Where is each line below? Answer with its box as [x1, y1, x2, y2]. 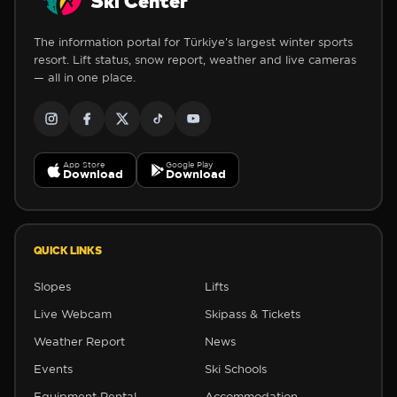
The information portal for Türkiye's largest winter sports [33, 35, 353, 49]
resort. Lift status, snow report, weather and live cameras [33, 53, 356, 66]
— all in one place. [33, 71, 136, 84]
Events [33, 362, 73, 376]
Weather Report [33, 335, 125, 348]
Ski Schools [205, 362, 267, 376]
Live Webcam [33, 307, 112, 321]
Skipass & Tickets [205, 307, 300, 321]
